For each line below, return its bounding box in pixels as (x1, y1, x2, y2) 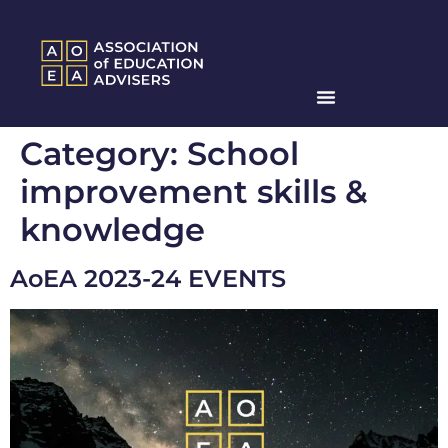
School (187, 134, 299, 174)
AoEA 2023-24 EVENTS (10, 264, 286, 294)
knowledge (20, 210, 205, 250)
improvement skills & (20, 172, 368, 212)
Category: (20, 134, 187, 174)
